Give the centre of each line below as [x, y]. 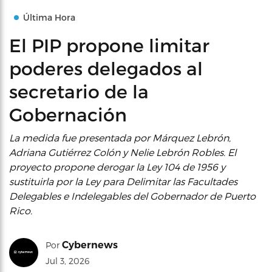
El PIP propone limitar [109, 45]
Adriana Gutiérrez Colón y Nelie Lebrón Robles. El [123, 152]
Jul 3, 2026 [67, 261]
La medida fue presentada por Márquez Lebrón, [120, 138]
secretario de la [79, 91]
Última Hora [49, 17]
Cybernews [90, 245]
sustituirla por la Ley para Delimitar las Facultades [123, 181]
